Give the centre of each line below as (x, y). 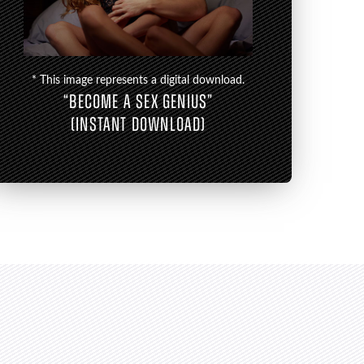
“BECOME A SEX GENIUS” (139, 104)
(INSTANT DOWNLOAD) (139, 126)
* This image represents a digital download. (139, 81)
